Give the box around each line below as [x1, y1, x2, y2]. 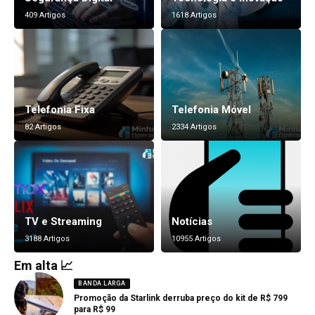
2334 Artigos [172, 122, 217, 131]
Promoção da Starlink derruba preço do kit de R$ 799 [74, 292, 288, 303]
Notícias [172, 215, 212, 229]
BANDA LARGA [78, 280, 126, 288]
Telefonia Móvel [172, 103, 251, 116]
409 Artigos [25, 10, 65, 20]
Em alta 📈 [14, 258, 73, 274]
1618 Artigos [172, 10, 217, 20]
